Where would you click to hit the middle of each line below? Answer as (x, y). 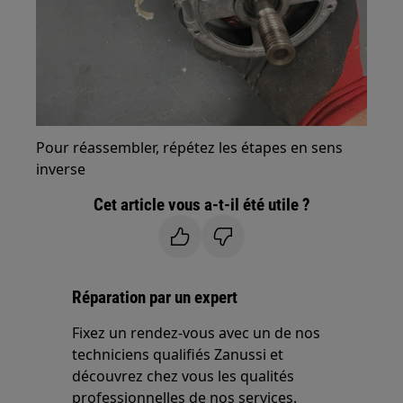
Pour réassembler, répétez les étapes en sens (190, 147)
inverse (61, 169)
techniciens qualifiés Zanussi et (178, 354)
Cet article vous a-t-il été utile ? (201, 204)
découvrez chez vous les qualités (184, 376)
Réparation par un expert (155, 297)
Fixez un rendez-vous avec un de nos (197, 332)
